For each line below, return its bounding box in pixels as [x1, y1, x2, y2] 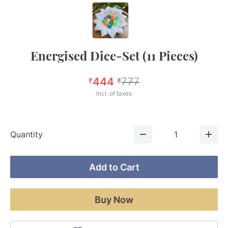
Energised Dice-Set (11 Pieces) [30, 47, 198, 64]
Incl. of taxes [96, 90, 132, 97]
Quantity [10, 129, 43, 139]
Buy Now [95, 194, 133, 205]
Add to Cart [89, 161, 139, 173]
